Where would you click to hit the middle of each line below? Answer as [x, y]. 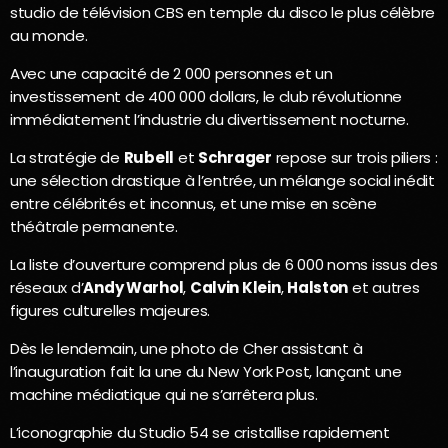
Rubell [149, 158]
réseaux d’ [47, 288]
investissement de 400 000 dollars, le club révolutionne [206, 97]
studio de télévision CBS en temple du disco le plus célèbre [223, 13]
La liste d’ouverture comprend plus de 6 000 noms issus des [224, 265]
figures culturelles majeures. [110, 311]
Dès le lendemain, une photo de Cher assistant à [186, 349]
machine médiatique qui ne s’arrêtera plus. [164, 395]
